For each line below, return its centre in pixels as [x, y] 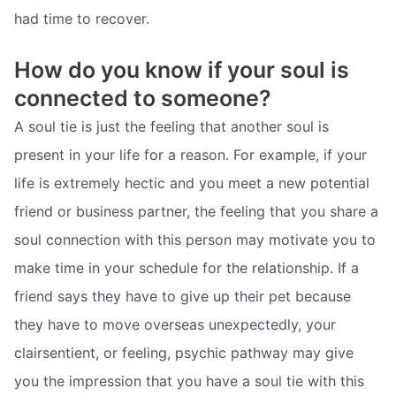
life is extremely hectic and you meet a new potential [192, 183]
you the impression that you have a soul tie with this [189, 381]
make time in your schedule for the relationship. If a [187, 267]
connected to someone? [143, 98]
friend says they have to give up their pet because [183, 296]
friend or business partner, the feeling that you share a [196, 211]
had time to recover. [82, 19]
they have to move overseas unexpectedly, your [175, 324]
